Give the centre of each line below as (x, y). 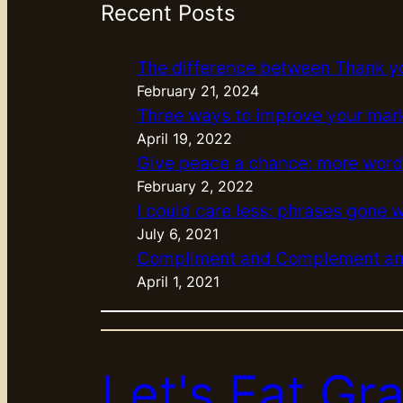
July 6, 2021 (178, 234)
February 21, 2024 (198, 91)
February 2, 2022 (195, 186)
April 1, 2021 (178, 282)
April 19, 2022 (184, 139)
